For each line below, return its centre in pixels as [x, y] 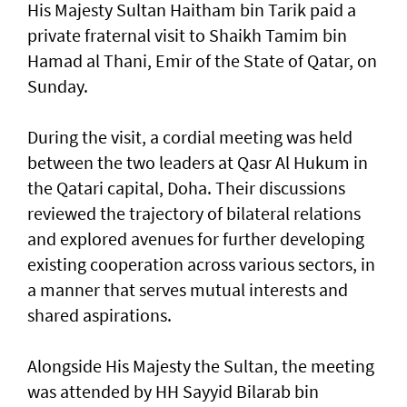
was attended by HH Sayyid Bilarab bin [173, 392]
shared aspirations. [99, 315]
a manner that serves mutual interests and [188, 290]
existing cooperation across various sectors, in [201, 264]
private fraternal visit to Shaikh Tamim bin [187, 35]
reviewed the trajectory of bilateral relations [194, 213]
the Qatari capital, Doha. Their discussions [186, 188]
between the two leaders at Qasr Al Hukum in [198, 163]
